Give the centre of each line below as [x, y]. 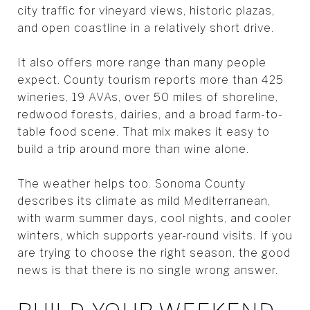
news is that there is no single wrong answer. [148, 270]
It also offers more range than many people [142, 62]
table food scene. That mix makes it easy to [144, 131]
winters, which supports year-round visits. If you [155, 235]
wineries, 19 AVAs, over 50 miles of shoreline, [148, 97]
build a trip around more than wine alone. [133, 149]
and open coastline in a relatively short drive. [146, 28]
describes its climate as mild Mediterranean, [144, 201]
